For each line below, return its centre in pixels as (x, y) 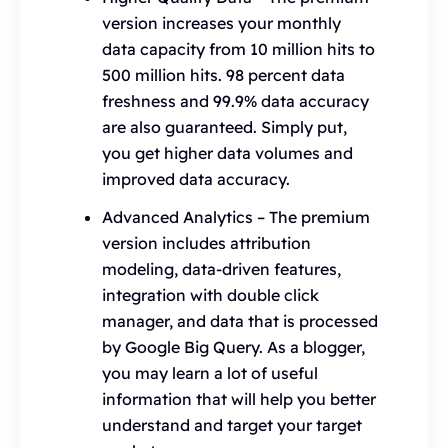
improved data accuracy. (196, 179)
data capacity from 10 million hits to (238, 49)
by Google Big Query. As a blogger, (233, 347)
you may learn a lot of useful (210, 373)
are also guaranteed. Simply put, (224, 127)
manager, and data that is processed (240, 321)
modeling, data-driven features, (221, 269)
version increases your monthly (221, 23)
